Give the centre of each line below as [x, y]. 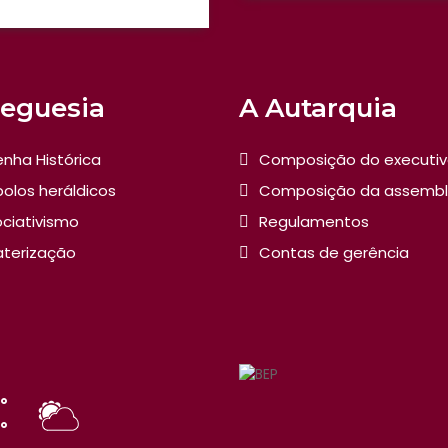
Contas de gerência [333, 252]
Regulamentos [313, 221]
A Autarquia [317, 108]
